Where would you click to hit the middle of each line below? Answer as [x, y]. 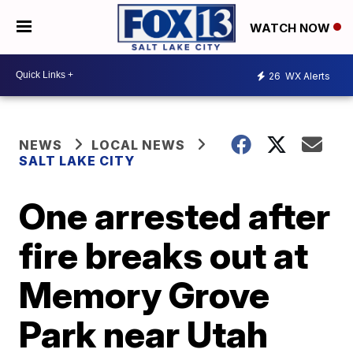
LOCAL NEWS [139, 145]
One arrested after [175, 216]
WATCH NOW [292, 28]
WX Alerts [307, 76]
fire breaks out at [164, 255]
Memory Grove [145, 294]
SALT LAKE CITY [77, 160]
